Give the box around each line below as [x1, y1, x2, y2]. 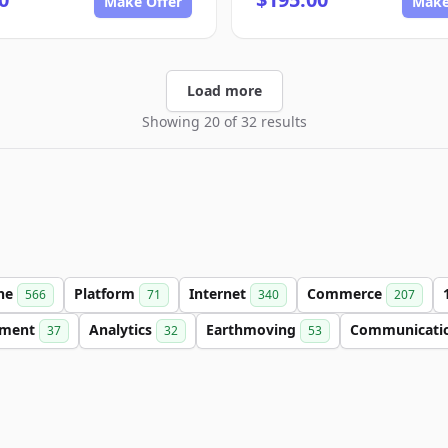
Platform [74, 284, 139, 303]
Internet [189, 284, 250, 303]
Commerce [307, 284, 386, 303]
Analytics [89, 320, 156, 339]
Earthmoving [206, 320, 300, 339]
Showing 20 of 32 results [141, 112, 307, 131]
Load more [186, 81, 262, 100]
